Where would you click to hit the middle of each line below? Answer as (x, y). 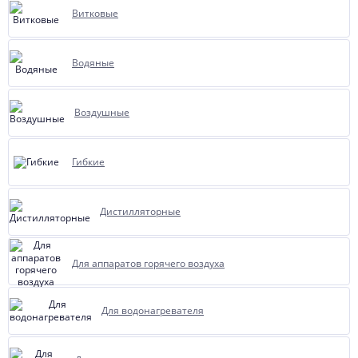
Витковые (95, 13)
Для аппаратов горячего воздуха (148, 263)
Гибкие (88, 162)
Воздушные (102, 112)
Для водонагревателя (153, 310)
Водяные (93, 63)
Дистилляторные (140, 211)
